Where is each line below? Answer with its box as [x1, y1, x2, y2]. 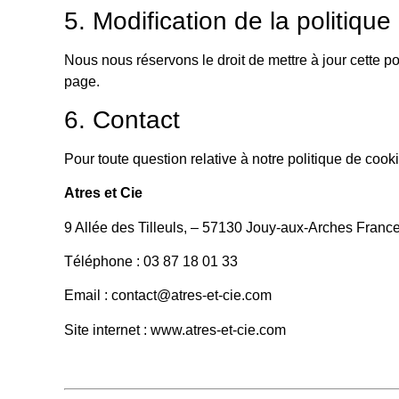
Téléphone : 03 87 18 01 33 [64, 254, 238, 270]
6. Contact [64, 105, 180, 134]
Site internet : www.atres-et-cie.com [64, 322, 289, 338]
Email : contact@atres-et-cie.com [64, 288, 272, 304]
